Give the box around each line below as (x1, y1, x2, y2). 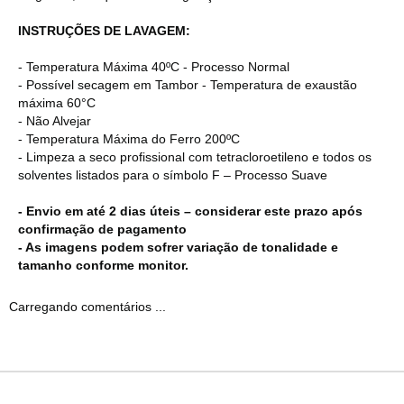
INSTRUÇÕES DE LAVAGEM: (18, 23, 190, 38)
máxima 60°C (18, 95, 96, 110)
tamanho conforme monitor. (18, 257, 188, 272)
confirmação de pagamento (18, 221, 187, 236)
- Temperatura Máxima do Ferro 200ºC (18, 131, 240, 146)
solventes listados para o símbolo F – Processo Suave (18, 167, 327, 182)
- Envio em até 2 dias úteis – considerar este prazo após (18, 203, 363, 218)
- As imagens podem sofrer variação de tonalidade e (18, 239, 338, 254)
